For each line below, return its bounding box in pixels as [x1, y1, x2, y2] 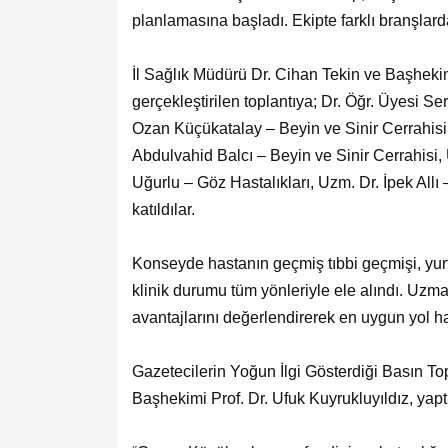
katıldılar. [132, 200, 195, 218]
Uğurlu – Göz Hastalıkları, [132, 173, 318, 191]
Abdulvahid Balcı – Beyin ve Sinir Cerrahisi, [132, 146, 446, 164]
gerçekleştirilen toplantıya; [132, 92, 321, 110]
